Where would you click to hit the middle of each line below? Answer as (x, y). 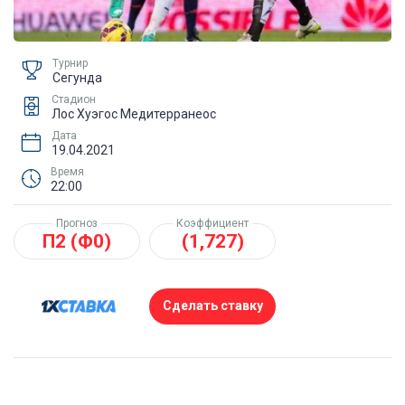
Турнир (70, 63)
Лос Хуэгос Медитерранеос (134, 113)
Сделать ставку (212, 306)
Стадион (74, 99)
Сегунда (77, 77)
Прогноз (77, 223)
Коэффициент (212, 223)
